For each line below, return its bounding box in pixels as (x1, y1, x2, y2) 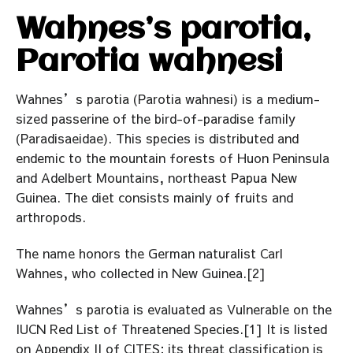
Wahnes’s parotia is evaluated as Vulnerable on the (16, 299, 332, 318)
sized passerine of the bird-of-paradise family (16, 110, 295, 127)
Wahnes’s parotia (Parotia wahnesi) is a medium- (16, 90, 320, 107)
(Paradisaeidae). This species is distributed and (16, 129, 299, 147)
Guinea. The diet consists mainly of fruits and (16, 188, 293, 206)
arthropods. (16, 208, 86, 225)
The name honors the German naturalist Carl (16, 243, 283, 262)
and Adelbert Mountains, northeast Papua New (16, 169, 297, 186)
